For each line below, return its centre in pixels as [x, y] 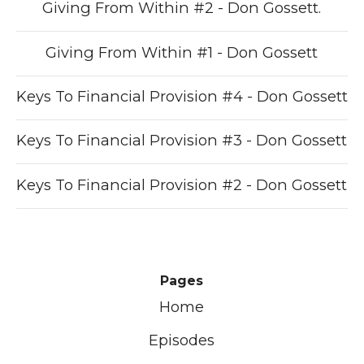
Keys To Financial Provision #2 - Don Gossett [182, 184]
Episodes [182, 340]
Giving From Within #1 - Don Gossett [182, 52]
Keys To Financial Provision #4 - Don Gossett [182, 96]
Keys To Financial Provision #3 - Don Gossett [182, 141]
